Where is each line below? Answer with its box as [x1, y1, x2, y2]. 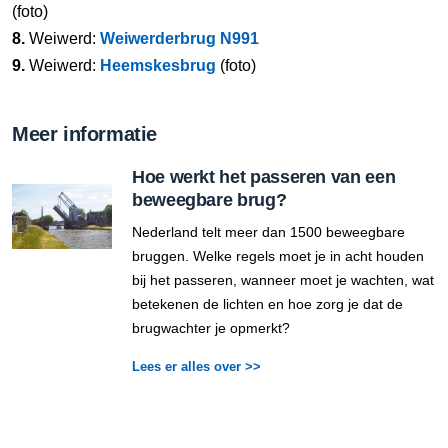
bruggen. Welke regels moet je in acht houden [132, 248, 424, 264]
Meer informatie [12, 123, 157, 145]
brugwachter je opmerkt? [132, 320, 290, 336]
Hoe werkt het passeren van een [132, 167, 396, 187]
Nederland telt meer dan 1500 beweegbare [132, 224, 405, 240]
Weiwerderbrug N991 [100, 30, 259, 47]
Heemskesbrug [100, 57, 216, 74]
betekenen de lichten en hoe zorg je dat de [132, 296, 403, 312]
